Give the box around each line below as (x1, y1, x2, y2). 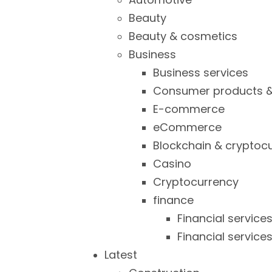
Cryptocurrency (153, 174, 239, 189)
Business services (153, 65, 248, 80)
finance (153, 192, 194, 208)
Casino (153, 156, 191, 171)
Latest (104, 247, 137, 262)
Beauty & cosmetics (129, 29, 237, 44)
